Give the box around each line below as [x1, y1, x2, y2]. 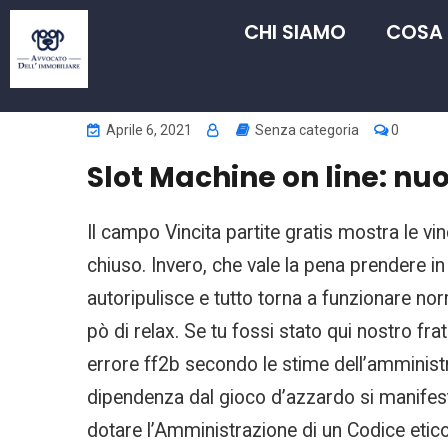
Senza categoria [252, 122, 359, 138]
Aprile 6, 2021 [103, 122, 192, 138]
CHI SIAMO [244, 19, 347, 46]
